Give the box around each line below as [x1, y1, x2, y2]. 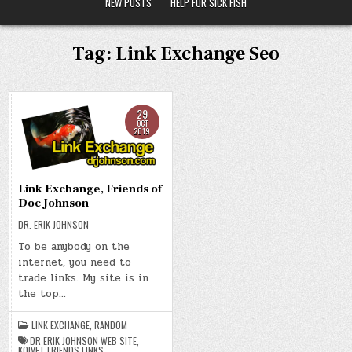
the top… [18, 286, 67, 302]
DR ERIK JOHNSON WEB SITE [30, 334, 137, 348]
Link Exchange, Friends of [18, 181, 163, 197]
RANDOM [94, 318, 128, 332]
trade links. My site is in [18, 270, 149, 287]
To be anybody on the [18, 239, 130, 255]
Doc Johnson [18, 196, 90, 211]
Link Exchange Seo [115, 42, 280, 66]
